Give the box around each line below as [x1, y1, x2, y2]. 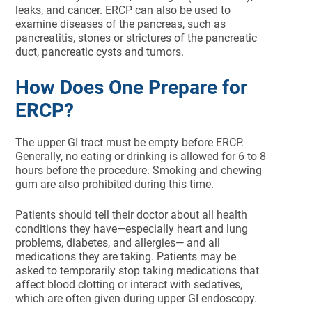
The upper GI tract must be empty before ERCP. [15, 136, 244, 149]
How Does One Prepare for [15, 76, 248, 99]
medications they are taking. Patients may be [15, 250, 237, 263]
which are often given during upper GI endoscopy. [15, 292, 258, 305]
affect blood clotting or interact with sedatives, [15, 278, 243, 291]
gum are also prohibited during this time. [15, 178, 214, 191]
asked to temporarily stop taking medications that [15, 264, 260, 277]
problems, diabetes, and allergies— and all [15, 236, 221, 249]
